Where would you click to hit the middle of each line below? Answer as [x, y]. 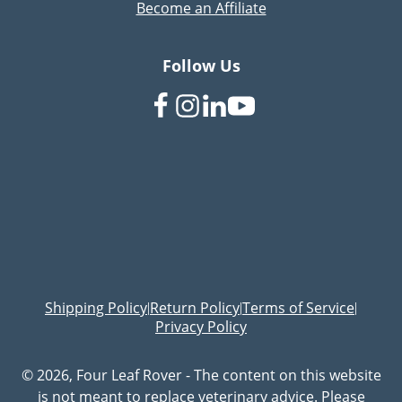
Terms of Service [298, 308]
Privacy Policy [201, 327]
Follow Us [201, 66]
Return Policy [195, 308]
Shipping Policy [96, 308]
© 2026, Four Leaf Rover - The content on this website [201, 375]
